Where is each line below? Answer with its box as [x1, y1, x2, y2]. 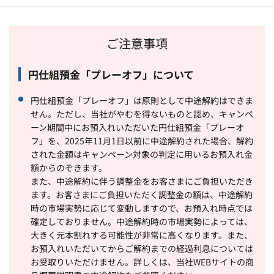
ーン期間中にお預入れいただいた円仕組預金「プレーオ [31, 120, 244, 133]
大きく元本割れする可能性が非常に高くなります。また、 [31, 228, 253, 241]
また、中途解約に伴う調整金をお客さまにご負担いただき [31, 174, 253, 187]
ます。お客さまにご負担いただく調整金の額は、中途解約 [31, 188, 253, 201]
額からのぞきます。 [31, 161, 107, 174]
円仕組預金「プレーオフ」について [28, 66, 194, 82]
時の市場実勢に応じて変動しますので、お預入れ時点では [31, 201, 253, 214]
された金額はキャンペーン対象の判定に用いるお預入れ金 [31, 147, 253, 160]
